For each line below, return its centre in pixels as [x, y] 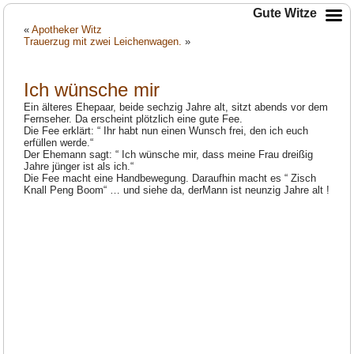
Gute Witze [285, 13]
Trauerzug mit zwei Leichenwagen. [103, 42]
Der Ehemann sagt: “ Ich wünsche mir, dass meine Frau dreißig [169, 155]
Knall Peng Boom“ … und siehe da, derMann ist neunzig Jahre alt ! [177, 190]
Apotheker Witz [67, 30]
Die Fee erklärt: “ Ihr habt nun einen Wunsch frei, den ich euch [166, 131]
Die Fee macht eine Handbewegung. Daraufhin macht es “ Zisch [170, 179]
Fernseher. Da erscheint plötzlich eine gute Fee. [134, 119]
